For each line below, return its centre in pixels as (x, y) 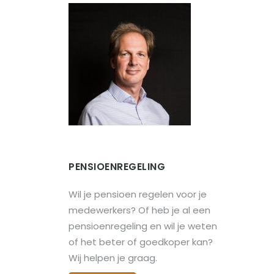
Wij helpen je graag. (113, 257)
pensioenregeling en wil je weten (143, 226)
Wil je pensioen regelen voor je (138, 194)
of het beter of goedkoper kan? (141, 242)
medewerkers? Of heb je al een (139, 210)
